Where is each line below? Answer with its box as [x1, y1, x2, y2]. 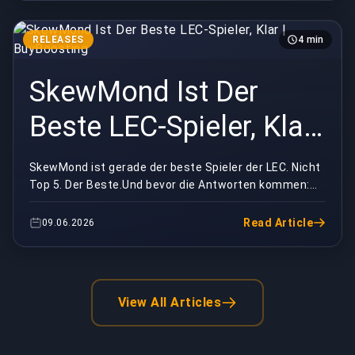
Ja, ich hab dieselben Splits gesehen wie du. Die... [29, 195, 296, 208]
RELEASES [32, 33, 84, 45]
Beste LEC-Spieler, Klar [29, 109, 313, 143]
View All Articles [117, 295, 222, 311]
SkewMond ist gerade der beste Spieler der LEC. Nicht [29, 160, 321, 174]
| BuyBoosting [29, 144, 202, 178]
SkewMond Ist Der [29, 74, 258, 109]
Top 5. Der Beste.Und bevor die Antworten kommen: [29, 177, 310, 191]
